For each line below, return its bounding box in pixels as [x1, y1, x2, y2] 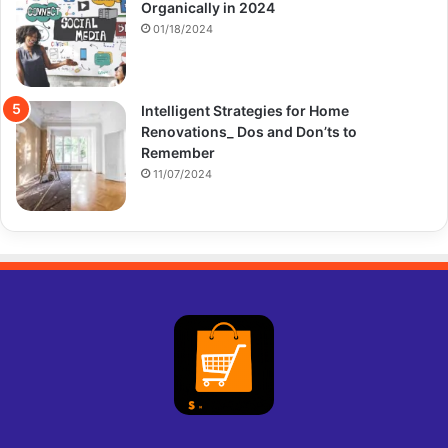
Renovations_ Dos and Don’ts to [141, 122, 357, 140]
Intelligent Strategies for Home [141, 101, 349, 119]
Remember [141, 143, 215, 161]
